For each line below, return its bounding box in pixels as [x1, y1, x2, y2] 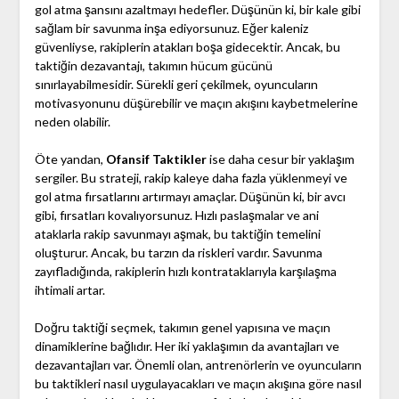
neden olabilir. [34, 114, 110, 130]
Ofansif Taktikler [105, 151, 207, 167]
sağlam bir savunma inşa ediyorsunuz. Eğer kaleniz [34, 20, 308, 37]
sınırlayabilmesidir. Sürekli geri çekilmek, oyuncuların [34, 77, 318, 93]
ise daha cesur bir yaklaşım [206, 151, 354, 167]
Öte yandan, [34, 151, 106, 167]
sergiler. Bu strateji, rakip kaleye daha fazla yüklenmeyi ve [34, 170, 347, 186]
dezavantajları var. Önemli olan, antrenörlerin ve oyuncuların [34, 357, 362, 373]
